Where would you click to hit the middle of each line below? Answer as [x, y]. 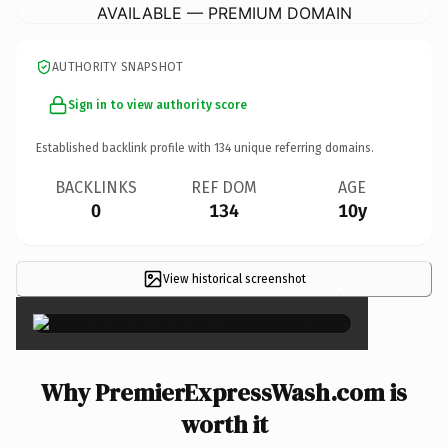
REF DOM [224, 187]
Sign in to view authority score [157, 104]
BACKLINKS [96, 187]
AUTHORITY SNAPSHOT [118, 66]
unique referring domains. [302, 147]
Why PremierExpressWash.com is [224, 392]
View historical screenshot [234, 278]
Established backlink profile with [125, 147]
